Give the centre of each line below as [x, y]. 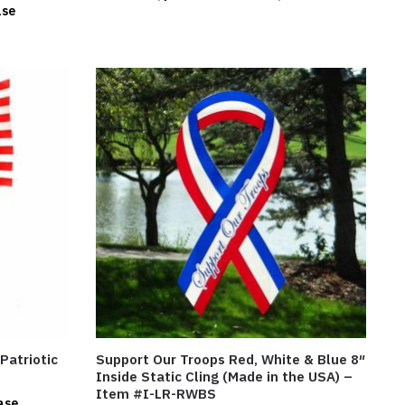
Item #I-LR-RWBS [156, 393]
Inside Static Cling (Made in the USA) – [225, 376]
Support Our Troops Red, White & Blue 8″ [231, 359]
